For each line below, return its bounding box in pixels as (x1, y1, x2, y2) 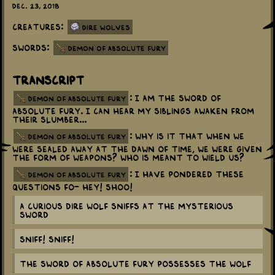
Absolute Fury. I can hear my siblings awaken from (12, 106, 254, 115)
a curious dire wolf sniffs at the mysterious (20, 201, 233, 211)
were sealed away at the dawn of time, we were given (12, 144, 262, 153)
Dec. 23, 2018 (12, 2, 60, 10)
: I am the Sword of (130, 93, 221, 103)
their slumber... (12, 115, 87, 124)
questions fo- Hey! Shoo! (12, 182, 133, 192)
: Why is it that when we (130, 131, 244, 141)
